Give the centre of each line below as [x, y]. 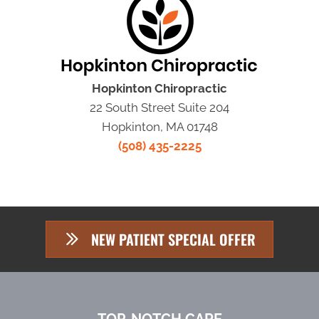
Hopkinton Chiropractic [159, 88]
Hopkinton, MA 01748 [159, 126]
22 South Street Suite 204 [159, 107]
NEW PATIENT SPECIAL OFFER [173, 239]
